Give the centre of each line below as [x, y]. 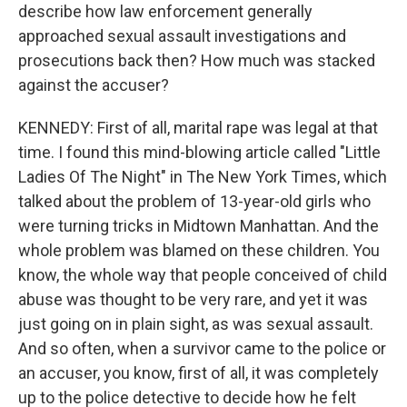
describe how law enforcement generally [165, 11]
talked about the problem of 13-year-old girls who [194, 201]
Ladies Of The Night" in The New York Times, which [203, 177]
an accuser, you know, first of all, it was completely [199, 373]
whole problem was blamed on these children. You [199, 250]
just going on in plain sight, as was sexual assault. [196, 324]
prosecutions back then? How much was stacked [197, 60]
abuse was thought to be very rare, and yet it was [193, 299]
